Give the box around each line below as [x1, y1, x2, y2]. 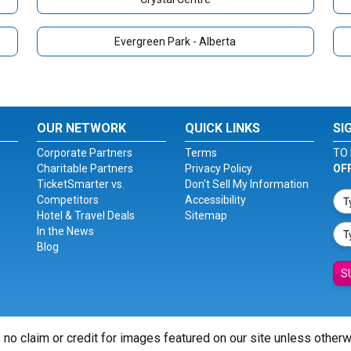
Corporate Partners [37, 147, 133, 159]
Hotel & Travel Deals [37, 209, 136, 222]
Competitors [37, 194, 100, 206]
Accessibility [184, 194, 246, 206]
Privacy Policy [184, 162, 252, 175]
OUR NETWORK [37, 121, 127, 136]
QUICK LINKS [184, 121, 260, 136]
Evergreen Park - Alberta [114, 35, 237, 48]
